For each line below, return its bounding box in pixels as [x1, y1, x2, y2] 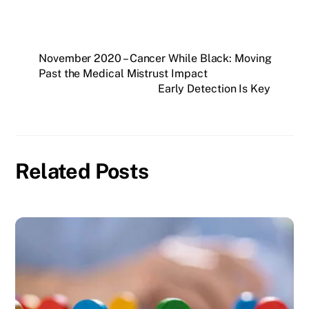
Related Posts [15, 159, 149, 184]
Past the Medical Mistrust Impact [39, 66, 208, 80]
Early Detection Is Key [157, 81, 270, 95]
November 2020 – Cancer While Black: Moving [39, 51, 272, 65]
